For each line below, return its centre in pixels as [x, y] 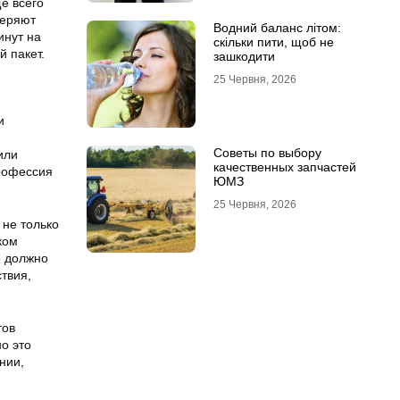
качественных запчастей [284, 167]
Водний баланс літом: [277, 28]
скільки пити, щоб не [273, 42]
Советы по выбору [267, 153]
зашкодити [244, 56]
